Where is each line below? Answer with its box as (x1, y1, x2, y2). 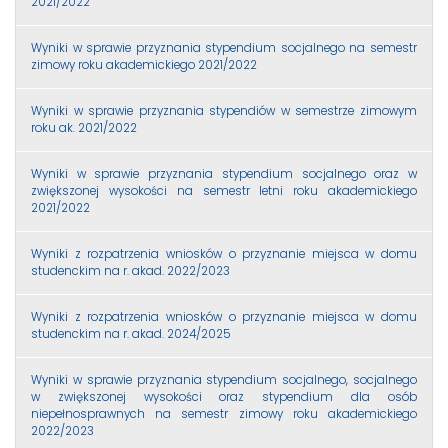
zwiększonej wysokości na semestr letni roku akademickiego (31, 182, 417, 199)
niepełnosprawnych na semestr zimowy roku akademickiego (31, 405, 417, 422)
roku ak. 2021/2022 (31, 119, 137, 136)
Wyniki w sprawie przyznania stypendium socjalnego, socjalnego (31, 371, 417, 388)
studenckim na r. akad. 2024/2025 (31, 325, 231, 342)
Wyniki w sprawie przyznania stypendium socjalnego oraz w (31, 165, 417, 182)
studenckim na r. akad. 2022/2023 (31, 262, 230, 279)
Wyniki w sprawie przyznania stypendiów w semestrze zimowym (31, 102, 417, 119)
